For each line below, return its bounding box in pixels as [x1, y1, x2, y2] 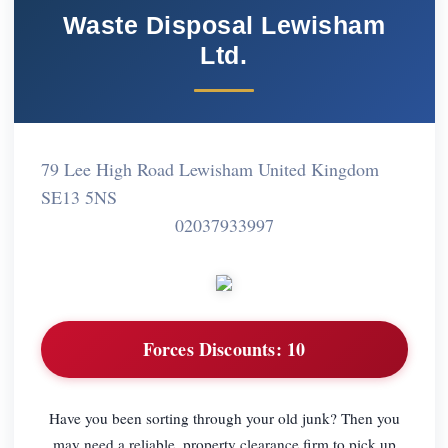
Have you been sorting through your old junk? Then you [48, 407, 400, 428]
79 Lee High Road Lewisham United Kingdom [40, 156, 379, 181]
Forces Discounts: [142, 336, 282, 363]
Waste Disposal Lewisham [62, 10, 386, 39]
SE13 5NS [40, 184, 117, 209]
